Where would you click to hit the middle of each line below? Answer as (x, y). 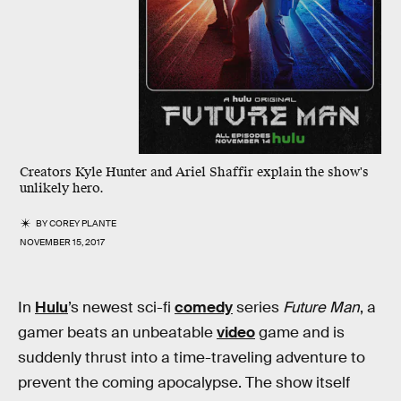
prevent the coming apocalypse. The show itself (184, 383)
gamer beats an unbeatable (117, 333)
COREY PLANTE (83, 223)
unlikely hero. (62, 188)
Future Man (321, 307)
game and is (300, 333)
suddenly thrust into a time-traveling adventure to (192, 358)
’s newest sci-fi (121, 307)
